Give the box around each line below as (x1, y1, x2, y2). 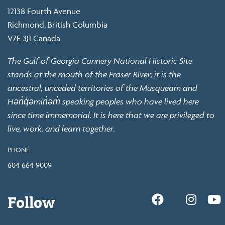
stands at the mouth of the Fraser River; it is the (8, 69, 181, 80)
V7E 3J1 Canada (8, 33, 60, 44)
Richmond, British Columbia (8, 20, 107, 30)
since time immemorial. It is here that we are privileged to (8, 110, 214, 121)
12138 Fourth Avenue (8, 6, 80, 17)
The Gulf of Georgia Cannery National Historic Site (8, 56, 192, 66)
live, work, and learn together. (8, 124, 115, 134)
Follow (8, 189, 55, 213)
